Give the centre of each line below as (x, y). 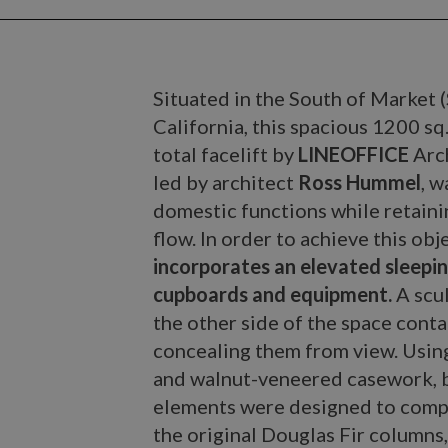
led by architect (226, 182)
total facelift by (226, 154)
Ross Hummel (360, 182)
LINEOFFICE (356, 154)
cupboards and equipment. (273, 294)
